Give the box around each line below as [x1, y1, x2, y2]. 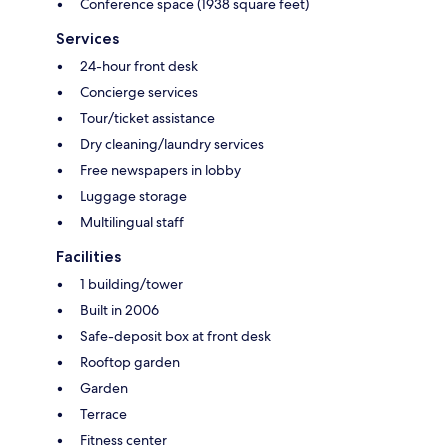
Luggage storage [80, 187, 187, 206]
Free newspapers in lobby [80, 161, 241, 180]
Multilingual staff [80, 213, 184, 232]
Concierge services [80, 83, 198, 102]
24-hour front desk [80, 57, 198, 76]
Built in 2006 [80, 301, 159, 320]
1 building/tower [80, 275, 183, 294]
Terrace [80, 405, 127, 424]
